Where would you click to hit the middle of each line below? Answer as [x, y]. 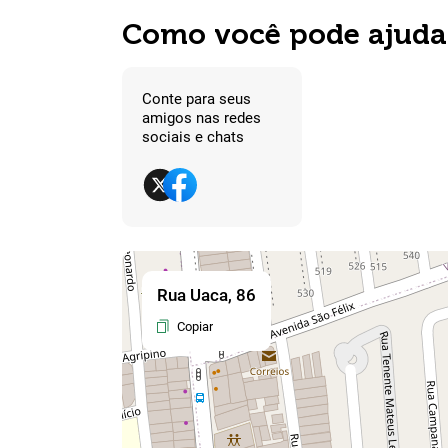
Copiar [195, 326]
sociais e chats [193, 137]
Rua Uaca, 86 [206, 294]
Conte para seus [196, 99]
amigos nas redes [201, 118]
